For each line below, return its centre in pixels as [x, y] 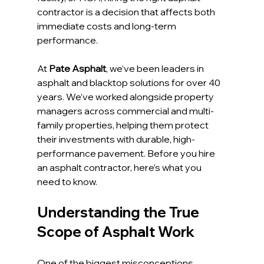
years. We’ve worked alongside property [126, 97]
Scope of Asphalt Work [115, 232]
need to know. [67, 182]
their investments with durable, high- [116, 139]
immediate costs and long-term [107, 26]
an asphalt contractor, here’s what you [120, 168]
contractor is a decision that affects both [127, 12]
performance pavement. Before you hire [127, 154]
